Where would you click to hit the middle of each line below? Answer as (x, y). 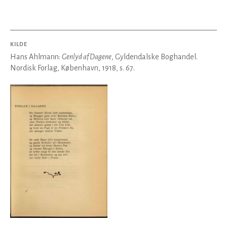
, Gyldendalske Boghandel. (155, 57)
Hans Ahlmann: (36, 57)
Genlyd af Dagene (87, 57)
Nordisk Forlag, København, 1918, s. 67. (72, 68)
